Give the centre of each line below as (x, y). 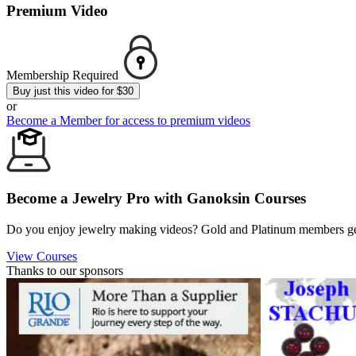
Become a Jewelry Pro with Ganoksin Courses (156, 199)
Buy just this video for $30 (73, 91)
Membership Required (62, 75)
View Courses (42, 257)
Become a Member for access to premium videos (128, 120)
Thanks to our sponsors (65, 271)
